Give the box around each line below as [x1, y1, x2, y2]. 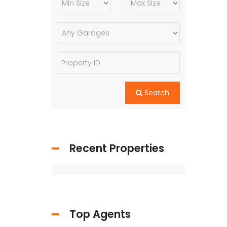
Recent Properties [69, 141, 164, 156]
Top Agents [69, 207, 131, 221]
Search [144, 88, 169, 98]
